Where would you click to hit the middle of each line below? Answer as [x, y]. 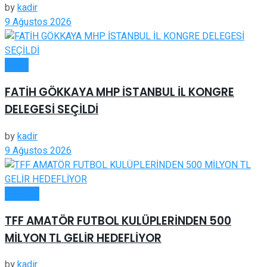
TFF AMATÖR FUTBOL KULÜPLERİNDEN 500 [118, 221]
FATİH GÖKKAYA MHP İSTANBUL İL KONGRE [119, 92]
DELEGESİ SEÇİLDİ [52, 110]
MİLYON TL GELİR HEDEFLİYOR [83, 238]
